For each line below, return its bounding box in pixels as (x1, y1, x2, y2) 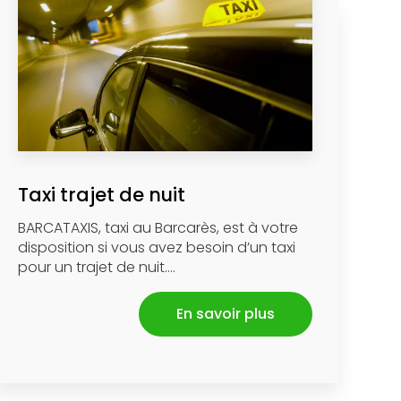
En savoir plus (176, 303, 276, 324)
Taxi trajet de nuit (18, 181, 186, 208)
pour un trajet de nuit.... (18, 256, 176, 277)
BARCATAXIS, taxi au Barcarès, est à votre (18, 217, 299, 238)
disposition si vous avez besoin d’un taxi (18, 236, 296, 258)
